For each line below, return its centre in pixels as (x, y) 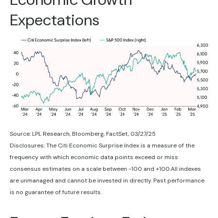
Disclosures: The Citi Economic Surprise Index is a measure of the (102, 145)
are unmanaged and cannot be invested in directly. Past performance (107, 180)
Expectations (54, 20)
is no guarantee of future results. (56, 192)
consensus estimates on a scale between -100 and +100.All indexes (105, 169)
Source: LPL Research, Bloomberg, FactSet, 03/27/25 (83, 134)
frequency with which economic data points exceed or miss (94, 157)
